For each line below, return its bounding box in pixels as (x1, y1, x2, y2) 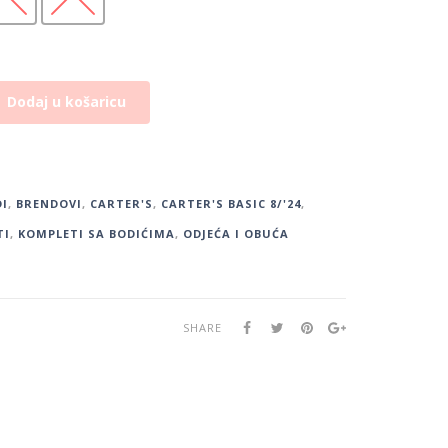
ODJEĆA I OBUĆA (182, 226, 289, 242)
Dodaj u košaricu (6, 92, 126, 112)
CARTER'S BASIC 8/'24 (160, 196, 301, 212)
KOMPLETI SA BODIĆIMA (17, 226, 175, 242)
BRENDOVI (15, 196, 82, 212)
